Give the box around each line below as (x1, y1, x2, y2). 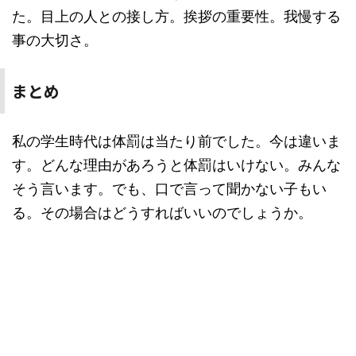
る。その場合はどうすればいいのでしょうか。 (12, 204, 312, 221)
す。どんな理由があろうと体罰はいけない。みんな (12, 157, 341, 173)
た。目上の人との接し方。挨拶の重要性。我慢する (12, 8, 341, 25)
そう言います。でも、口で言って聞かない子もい (12, 180, 327, 197)
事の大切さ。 (12, 32, 98, 48)
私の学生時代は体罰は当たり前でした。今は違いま (12, 133, 341, 149)
